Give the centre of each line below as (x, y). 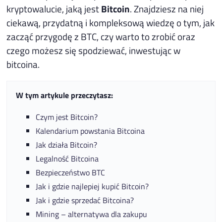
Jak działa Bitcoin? (67, 145)
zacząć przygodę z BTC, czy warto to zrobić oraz (101, 36)
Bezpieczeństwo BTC (71, 173)
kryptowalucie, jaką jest (54, 8)
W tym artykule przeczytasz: (65, 95)
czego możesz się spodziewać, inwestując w (94, 50)
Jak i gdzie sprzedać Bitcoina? (85, 200)
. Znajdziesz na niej (167, 8)
